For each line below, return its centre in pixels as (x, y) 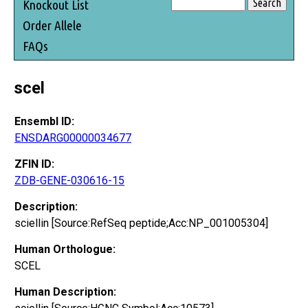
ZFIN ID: (34, 164)
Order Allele (52, 25)
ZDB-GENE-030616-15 (69, 180)
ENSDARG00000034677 (73, 137)
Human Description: (65, 291)
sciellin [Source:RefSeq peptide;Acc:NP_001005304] (141, 223)
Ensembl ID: (44, 121)
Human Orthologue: (65, 249)
